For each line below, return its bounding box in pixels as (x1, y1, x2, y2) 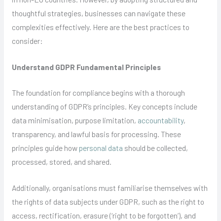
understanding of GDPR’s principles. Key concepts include (11, 102, 197, 111)
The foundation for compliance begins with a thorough (11, 88, 185, 98)
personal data (78, 143, 123, 153)
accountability (137, 115, 184, 125)
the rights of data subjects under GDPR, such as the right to (11, 197, 204, 207)
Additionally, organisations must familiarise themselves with (11, 183, 208, 193)
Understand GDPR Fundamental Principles (11, 62, 161, 72)
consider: (11, 36, 43, 45)
